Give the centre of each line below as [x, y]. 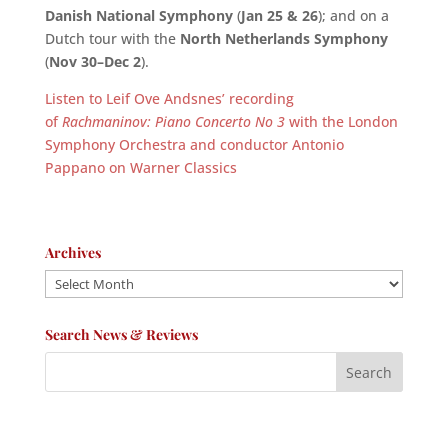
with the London [341, 121]
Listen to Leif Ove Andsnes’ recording [169, 98]
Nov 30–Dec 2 [94, 61]
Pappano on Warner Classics [140, 167]
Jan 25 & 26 [279, 15]
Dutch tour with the [112, 38]
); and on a [353, 15]
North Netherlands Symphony [283, 38]
